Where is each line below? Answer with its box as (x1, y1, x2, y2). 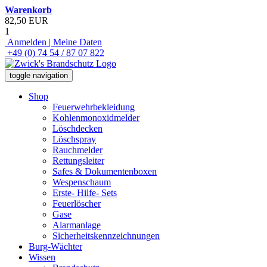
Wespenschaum (52, 177, 111, 187)
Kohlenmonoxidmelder (52, 113, 139, 123)
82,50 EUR (5, 15, 48, 26)
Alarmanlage (52, 220, 101, 230)
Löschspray (52, 134, 96, 144)
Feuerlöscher (52, 198, 101, 209)
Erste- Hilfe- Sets (52, 188, 117, 198)
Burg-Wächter (29, 241, 82, 252)
